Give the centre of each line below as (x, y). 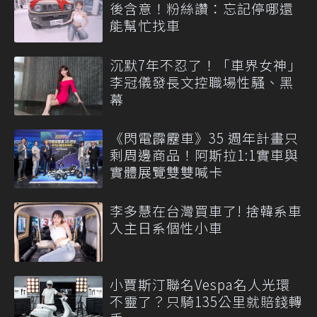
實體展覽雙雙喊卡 (166, 172)
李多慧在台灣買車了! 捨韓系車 (206, 211)
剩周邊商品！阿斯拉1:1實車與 (204, 155)
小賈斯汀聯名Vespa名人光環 (200, 284)
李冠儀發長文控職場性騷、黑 (202, 81)
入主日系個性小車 (166, 228)
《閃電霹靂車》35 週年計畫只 (204, 138)
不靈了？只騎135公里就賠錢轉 (206, 301)
